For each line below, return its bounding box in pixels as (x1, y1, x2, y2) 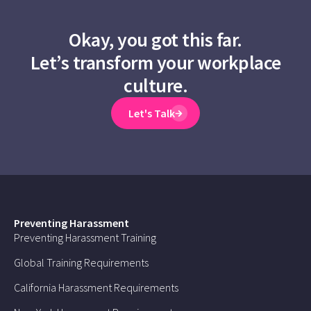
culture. (124, 73, 187, 99)
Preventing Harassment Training (14, 230, 156, 245)
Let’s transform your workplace (30, 50, 281, 76)
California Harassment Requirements (14, 280, 178, 295)
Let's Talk (128, 106, 176, 121)
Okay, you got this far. (69, 27, 242, 53)
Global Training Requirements (14, 255, 149, 270)
